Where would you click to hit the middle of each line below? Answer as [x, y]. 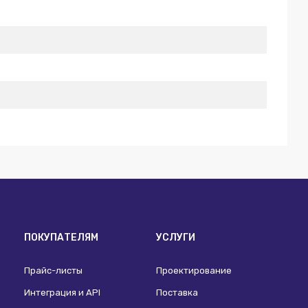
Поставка [177, 293]
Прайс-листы [54, 271]
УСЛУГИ [175, 238]
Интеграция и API [63, 293]
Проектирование [194, 271]
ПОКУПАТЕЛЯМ [62, 238]
